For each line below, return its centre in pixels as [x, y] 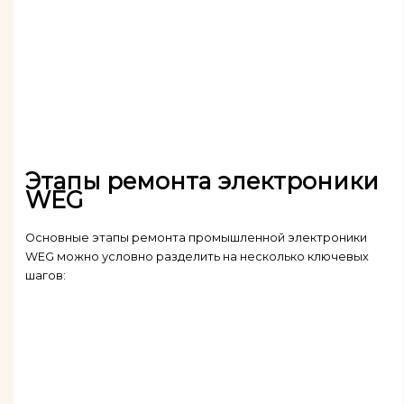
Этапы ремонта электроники [202, 180]
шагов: [45, 275]
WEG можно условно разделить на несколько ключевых [197, 256]
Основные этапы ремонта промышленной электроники [196, 237]
